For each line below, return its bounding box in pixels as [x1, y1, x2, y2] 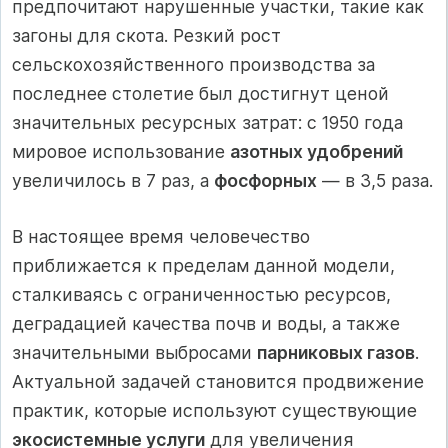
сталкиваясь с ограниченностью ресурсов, [12, 283, 391, 305]
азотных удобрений [230, 141, 403, 163]
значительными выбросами [12, 341, 257, 363]
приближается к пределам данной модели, [12, 254, 395, 276]
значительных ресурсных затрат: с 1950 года [12, 112, 403, 134]
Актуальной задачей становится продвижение [12, 370, 424, 392]
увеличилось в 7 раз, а [12, 170, 214, 192]
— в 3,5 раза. [317, 170, 433, 192]
